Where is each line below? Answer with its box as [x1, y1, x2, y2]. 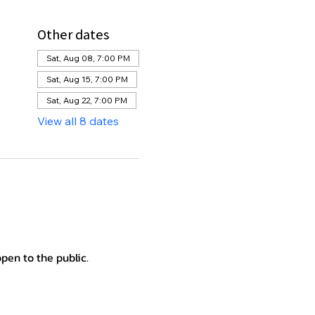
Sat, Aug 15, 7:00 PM [46, 73, 128, 84]
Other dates [37, 25, 109, 44]
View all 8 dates [37, 113, 119, 128]
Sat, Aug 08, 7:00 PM [46, 52, 130, 63]
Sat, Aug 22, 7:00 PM [46, 94, 127, 105]
